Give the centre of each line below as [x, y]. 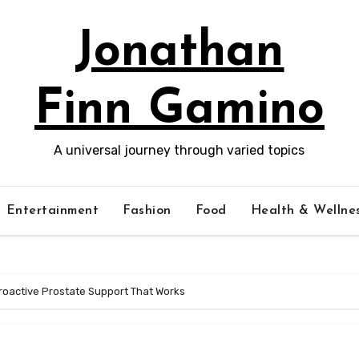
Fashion [147, 211]
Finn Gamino [179, 111]
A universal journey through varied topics [179, 150]
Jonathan [179, 53]
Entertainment [52, 211]
